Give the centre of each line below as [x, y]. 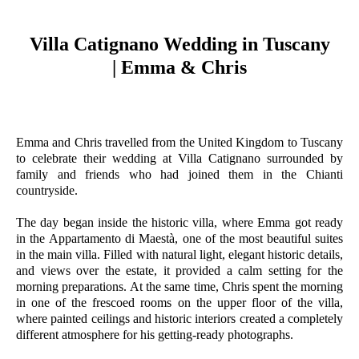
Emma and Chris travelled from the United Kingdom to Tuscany [179, 142]
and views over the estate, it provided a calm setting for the [179, 270]
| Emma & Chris [179, 67]
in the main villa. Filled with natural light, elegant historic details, [179, 254]
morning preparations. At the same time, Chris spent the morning [179, 286]
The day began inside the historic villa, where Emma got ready [179, 222]
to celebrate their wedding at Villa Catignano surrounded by [179, 158]
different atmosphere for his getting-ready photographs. [155, 335]
